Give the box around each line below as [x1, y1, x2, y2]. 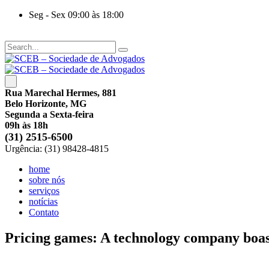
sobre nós [29, 175, 65, 185]
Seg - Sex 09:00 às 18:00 [29, 10, 124, 20]
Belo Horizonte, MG [5, 98, 86, 109]
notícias [29, 196, 58, 207]
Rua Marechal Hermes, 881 [5, 88, 116, 98]
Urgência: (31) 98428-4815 [5, 144, 109, 154]
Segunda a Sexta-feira [5, 109, 94, 119]
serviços [29, 186, 59, 196]
